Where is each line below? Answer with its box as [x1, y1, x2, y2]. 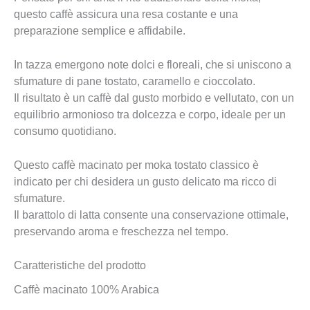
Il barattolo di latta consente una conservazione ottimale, [14, 208, 289, 221]
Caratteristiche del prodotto [14, 259, 146, 271]
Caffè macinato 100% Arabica [14, 283, 159, 295]
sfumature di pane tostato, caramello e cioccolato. [14, 75, 255, 88]
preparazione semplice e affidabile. [14, 25, 185, 37]
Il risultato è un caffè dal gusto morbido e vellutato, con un [14, 92, 294, 104]
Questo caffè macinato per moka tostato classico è [14, 158, 259, 171]
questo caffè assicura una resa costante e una [14, 8, 238, 21]
